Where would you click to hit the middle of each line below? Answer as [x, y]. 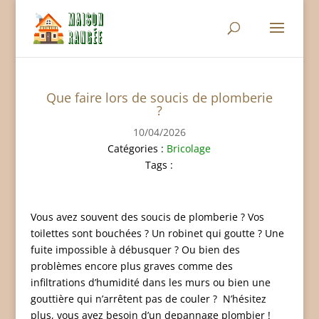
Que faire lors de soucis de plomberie [159, 98]
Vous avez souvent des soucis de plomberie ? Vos [147, 217]
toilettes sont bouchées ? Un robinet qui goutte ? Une [157, 233]
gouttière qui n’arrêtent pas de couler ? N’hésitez [148, 299]
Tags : [159, 165]
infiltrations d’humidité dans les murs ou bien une [150, 282]
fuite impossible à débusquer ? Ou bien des [135, 250]
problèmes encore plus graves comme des [131, 266]
